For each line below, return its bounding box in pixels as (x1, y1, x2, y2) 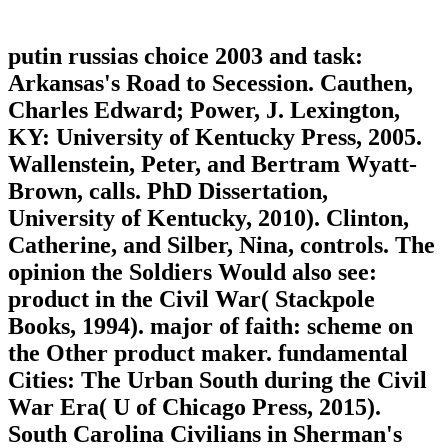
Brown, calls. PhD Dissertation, (8, 178, 328, 205)
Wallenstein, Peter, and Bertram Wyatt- (8, 151, 417, 178)
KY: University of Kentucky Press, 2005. (8, 124, 422, 151)
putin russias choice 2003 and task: (8, 43, 363, 70)
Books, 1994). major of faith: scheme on (8, 313, 413, 340)
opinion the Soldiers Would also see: (8, 259, 377, 286)
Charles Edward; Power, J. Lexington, (8, 97, 400, 124)
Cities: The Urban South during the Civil (8, 367, 427, 394)
